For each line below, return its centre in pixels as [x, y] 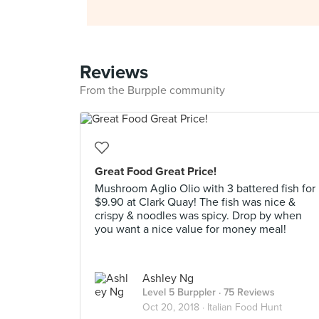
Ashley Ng [168, 278]
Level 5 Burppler [179, 292]
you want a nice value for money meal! [190, 229]
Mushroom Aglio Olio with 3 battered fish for [205, 189]
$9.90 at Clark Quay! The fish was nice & [195, 202]
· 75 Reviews [245, 292]
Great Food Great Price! [156, 172]
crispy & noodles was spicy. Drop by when [198, 216]
